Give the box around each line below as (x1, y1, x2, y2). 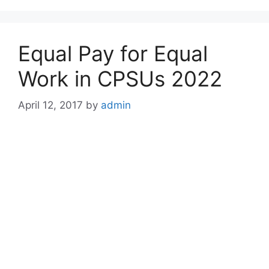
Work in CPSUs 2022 (18, 65, 222, 91)
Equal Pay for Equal (18, 40, 208, 66)
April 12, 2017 (18, 99, 83, 111)
